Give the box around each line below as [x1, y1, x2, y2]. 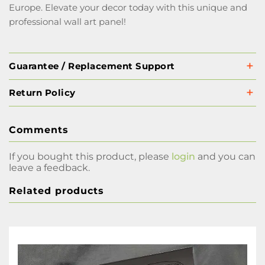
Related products [9, 185, 104, 196]
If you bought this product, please [9, 151, 172, 162]
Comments [9, 124, 69, 135]
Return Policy [9, 87, 76, 98]
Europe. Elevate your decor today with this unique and [9, 2, 247, 13]
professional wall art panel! [9, 16, 126, 27]
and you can [195, 151, 256, 162]
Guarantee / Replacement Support [9, 60, 175, 72]
